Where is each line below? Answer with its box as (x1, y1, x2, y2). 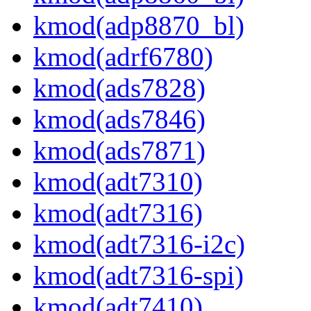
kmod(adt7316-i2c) (33, 229, 245, 260)
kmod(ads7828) (33, 73, 205, 103)
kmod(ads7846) (33, 104, 205, 135)
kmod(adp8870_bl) (33, 10, 244, 41)
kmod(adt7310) (33, 167, 203, 197)
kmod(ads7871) (33, 135, 205, 166)
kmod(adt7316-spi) (33, 260, 244, 291)
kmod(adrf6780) (33, 42, 213, 72)
